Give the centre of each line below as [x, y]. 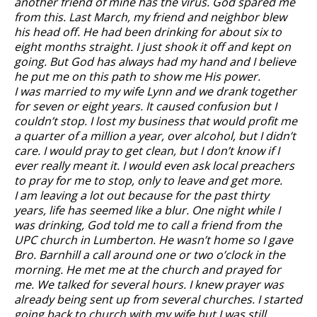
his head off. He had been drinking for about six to [148, 32]
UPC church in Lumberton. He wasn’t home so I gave [154, 240]
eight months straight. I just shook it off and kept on [152, 47]
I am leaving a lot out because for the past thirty [142, 195]
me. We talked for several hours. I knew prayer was [149, 284]
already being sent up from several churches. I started [158, 299]
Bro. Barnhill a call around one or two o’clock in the [150, 255]
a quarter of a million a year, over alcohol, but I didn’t [155, 136]
